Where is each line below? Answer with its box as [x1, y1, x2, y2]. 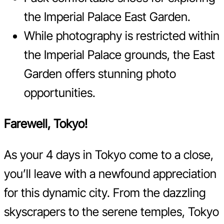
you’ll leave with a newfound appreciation [4, 166, 216, 181]
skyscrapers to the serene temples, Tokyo [4, 204, 219, 219]
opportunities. [24, 85, 95, 100]
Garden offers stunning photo [24, 66, 176, 81]
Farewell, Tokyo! [4, 116, 87, 131]
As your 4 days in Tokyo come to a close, [4, 147, 213, 162]
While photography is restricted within [24, 28, 219, 43]
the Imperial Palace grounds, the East [24, 47, 215, 62]
